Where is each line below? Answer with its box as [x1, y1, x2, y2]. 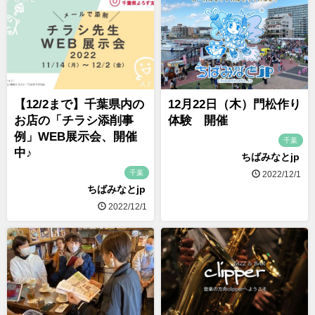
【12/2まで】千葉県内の [14, 98, 144, 112]
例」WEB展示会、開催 [14, 130, 137, 144]
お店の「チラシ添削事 [14, 114, 134, 128]
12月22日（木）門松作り [168, 98, 301, 112]
